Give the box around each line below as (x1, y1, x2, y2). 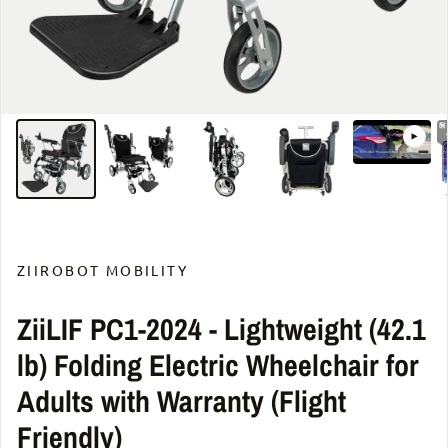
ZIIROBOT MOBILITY (17, 261, 189, 280)
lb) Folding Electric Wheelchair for (17, 345, 419, 386)
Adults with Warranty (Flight (17, 381, 346, 422)
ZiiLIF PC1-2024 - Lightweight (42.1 (17, 309, 426, 350)
